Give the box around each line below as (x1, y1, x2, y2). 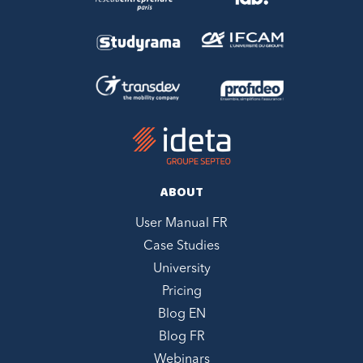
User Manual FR (135, 217, 228, 231)
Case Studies (143, 240, 220, 254)
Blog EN (157, 308, 206, 322)
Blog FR (158, 331, 205, 344)
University (152, 263, 211, 276)
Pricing (161, 285, 202, 299)
